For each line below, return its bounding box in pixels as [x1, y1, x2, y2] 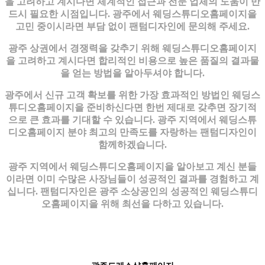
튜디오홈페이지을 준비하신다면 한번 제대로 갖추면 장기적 [8, 102, 257, 112]
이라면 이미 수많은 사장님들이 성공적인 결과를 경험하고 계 [6, 173, 259, 184]
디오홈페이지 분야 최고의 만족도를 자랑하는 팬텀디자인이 [8, 127, 257, 137]
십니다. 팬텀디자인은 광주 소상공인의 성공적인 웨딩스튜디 [7, 186, 258, 196]
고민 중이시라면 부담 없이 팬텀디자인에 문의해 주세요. [15, 21, 250, 31]
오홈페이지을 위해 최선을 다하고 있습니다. [41, 198, 224, 209]
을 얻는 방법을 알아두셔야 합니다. [60, 67, 205, 78]
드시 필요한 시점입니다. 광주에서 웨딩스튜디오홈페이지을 [8, 8, 257, 19]
